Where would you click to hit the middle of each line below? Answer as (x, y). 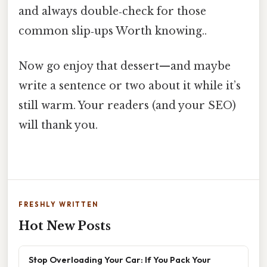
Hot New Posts (65, 226)
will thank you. (58, 125)
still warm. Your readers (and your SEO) (127, 105)
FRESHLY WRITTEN (58, 205)
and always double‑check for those (112, 11)
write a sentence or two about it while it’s (130, 86)
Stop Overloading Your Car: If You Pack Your (120, 260)
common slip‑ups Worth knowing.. (113, 31)
